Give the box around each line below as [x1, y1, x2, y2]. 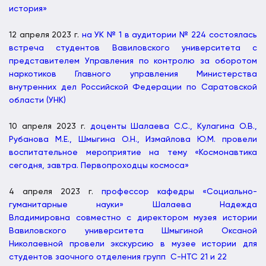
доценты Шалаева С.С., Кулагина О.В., [90, 122, 257, 131]
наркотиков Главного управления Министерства [9, 69, 257, 78]
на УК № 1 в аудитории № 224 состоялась [81, 30, 258, 39]
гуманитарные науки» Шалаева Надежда [9, 200, 257, 209]
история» [9, 4, 47, 13]
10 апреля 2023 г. [9, 122, 90, 131]
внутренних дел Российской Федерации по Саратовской [9, 83, 257, 91]
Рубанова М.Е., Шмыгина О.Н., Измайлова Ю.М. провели [9, 135, 257, 144]
